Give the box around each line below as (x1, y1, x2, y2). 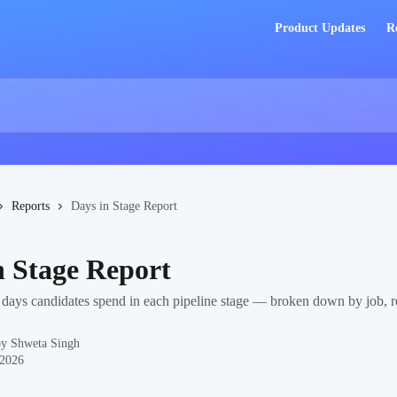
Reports (12, 199, 50, 213)
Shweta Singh (11, 337, 80, 350)
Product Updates (275, 21, 365, 35)
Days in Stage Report (71, 199, 177, 213)
